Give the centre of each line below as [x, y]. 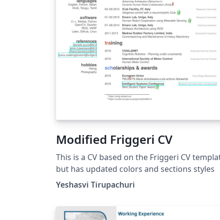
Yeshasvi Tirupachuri [96, 184]
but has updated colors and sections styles [135, 169]
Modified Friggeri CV [114, 139]
